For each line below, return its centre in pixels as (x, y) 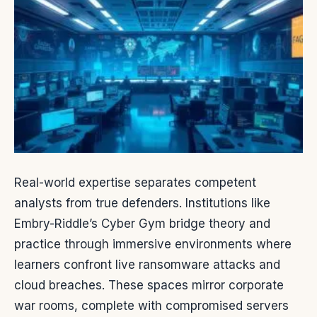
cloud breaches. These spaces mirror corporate (149, 286)
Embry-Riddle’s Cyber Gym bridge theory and (142, 224)
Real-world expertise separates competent (135, 183)
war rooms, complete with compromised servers (151, 306)
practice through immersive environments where (153, 244)
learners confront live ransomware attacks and (147, 265)
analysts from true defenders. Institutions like (142, 203)
